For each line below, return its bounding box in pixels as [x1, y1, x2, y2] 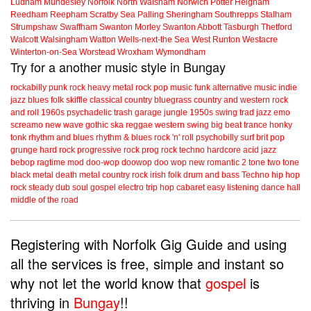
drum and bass [183, 170, 239, 180]
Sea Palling [120, 10, 164, 20]
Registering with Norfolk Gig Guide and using [10, 234, 287, 255]
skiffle [66, 95, 87, 106]
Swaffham [60, 22, 97, 33]
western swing [155, 120, 209, 131]
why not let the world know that [10, 273, 205, 294]
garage [135, 108, 162, 118]
